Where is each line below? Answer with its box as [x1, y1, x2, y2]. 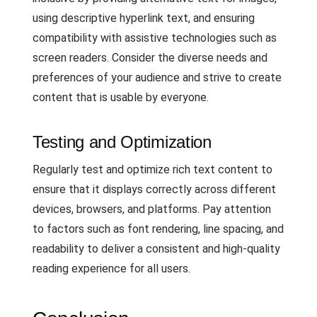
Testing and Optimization [33, 132, 212, 151]
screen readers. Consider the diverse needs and [33, 51, 267, 64]
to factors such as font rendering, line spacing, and [33, 222, 284, 236]
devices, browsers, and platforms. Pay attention [33, 202, 271, 216]
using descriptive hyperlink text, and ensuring [33, 11, 255, 25]
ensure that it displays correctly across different [33, 183, 276, 196]
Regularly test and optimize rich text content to [33, 163, 272, 176]
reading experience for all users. [33, 262, 190, 275]
